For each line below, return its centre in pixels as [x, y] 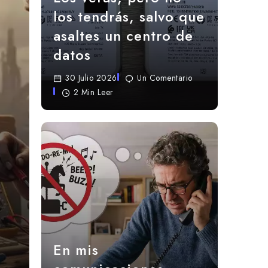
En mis [76, 249]
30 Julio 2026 [91, 77]
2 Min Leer [93, 92]
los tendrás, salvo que [129, 16]
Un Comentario [165, 77]
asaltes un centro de [123, 35]
